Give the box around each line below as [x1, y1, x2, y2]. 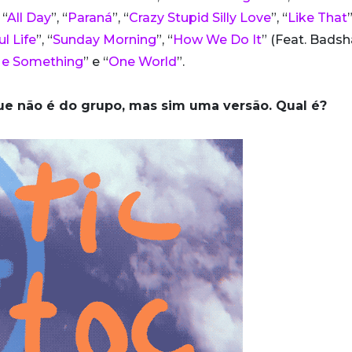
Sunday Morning [53, 32, 156, 48]
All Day [7, 10, 51, 26]
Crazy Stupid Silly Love [129, 10, 271, 26]
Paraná [68, 10, 112, 26]
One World [108, 54, 177, 70]
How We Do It [173, 32, 262, 48]
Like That [288, 10, 347, 26]
